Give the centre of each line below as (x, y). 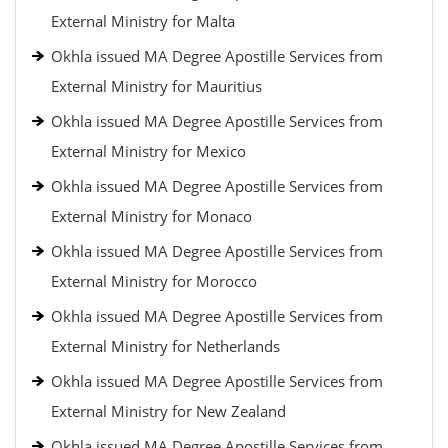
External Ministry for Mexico (148, 151)
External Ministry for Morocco (154, 281)
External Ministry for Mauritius (156, 86)
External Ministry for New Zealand (168, 411)
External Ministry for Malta (143, 21)
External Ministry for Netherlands (165, 346)
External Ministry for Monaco (151, 216)
